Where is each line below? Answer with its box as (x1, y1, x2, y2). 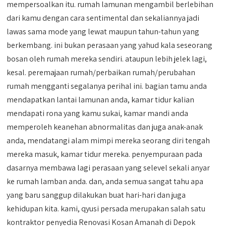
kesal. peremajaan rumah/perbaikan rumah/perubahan (7, 67, 196, 78)
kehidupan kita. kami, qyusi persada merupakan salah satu (7, 203, 206, 214)
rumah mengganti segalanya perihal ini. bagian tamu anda (7, 81, 207, 91)
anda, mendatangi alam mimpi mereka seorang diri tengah (7, 135, 210, 146)
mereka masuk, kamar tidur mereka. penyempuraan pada (7, 149, 203, 159)
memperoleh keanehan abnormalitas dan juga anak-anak (7, 122, 203, 132)
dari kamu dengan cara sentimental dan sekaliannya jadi (7, 13, 200, 23)
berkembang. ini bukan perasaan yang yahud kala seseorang (7, 40, 213, 50)
